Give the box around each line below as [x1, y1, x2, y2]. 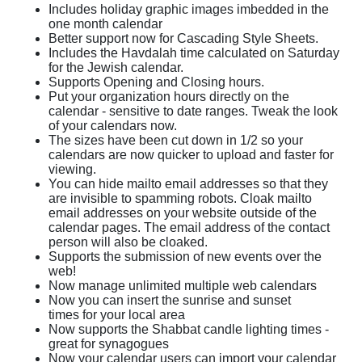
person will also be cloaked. [48, 234, 208, 249]
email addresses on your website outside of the [48, 205, 317, 220]
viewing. [48, 162, 96, 176]
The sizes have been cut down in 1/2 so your [48, 133, 303, 147]
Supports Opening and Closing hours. [48, 74, 264, 89]
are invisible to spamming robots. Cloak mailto [48, 191, 312, 205]
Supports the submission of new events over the [48, 249, 322, 263]
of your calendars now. [48, 118, 177, 133]
